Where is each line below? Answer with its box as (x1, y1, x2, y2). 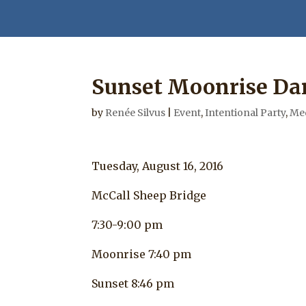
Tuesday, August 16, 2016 (92, 158, 224, 173)
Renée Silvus (105, 106, 166, 119)
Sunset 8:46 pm (92, 276, 175, 290)
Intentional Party (205, 106, 286, 119)
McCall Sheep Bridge (92, 188, 207, 202)
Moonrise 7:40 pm (92, 247, 192, 261)
